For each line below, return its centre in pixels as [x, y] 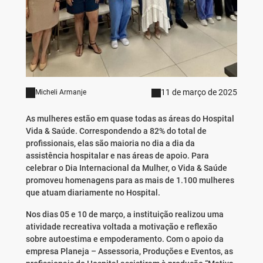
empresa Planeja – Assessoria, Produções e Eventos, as [129, 252]
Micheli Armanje [60, 92]
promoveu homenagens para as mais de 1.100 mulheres [130, 181]
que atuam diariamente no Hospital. [95, 193]
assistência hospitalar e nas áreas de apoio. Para [117, 156]
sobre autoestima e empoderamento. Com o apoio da [124, 239]
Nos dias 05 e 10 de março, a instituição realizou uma [124, 215]
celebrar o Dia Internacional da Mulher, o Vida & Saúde [126, 168]
